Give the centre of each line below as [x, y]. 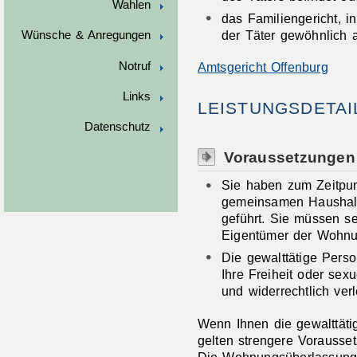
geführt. [245, 218]
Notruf [134, 66]
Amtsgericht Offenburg [263, 67]
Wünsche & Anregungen [86, 35]
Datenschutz [117, 127]
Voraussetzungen [289, 157]
